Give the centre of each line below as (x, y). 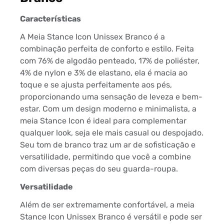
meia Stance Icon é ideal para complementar (103, 121)
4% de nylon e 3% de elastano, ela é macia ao (104, 73)
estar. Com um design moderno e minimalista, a (108, 109)
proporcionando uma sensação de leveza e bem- (111, 97)
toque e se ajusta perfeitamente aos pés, (96, 85)
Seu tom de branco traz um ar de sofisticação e (108, 145)
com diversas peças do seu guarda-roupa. (99, 169)
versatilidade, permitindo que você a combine (105, 157)
